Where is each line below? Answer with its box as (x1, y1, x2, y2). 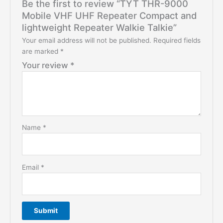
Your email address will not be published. (21, 36, 151, 45)
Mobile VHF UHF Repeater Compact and (21, 10, 197, 21)
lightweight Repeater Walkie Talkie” (21, 22, 177, 33)
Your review (21, 60, 70, 71)
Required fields (153, 36, 201, 45)
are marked (21, 47, 60, 56)
